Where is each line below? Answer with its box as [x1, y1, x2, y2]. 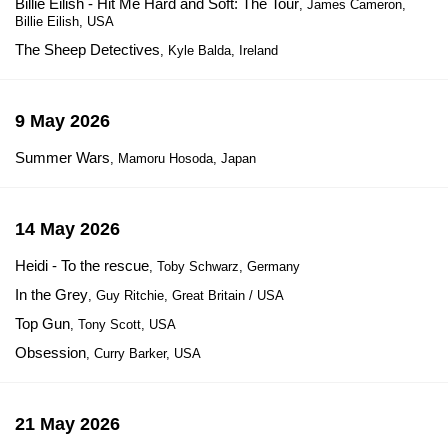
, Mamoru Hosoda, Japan [110, 151, 256, 166]
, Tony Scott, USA [70, 317, 176, 332]
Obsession [15, 344, 86, 361]
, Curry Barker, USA [86, 346, 201, 361]
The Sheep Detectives [15, 41, 160, 58]
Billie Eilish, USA [15, 14, 114, 29]
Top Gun [15, 315, 70, 332]
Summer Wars [15, 149, 110, 166]
